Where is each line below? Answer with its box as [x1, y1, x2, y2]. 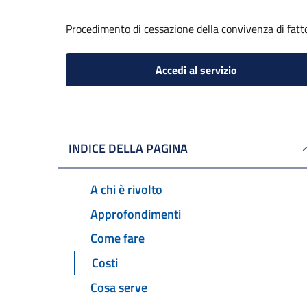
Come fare [90, 229, 145, 248]
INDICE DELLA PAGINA [69, 139, 188, 158]
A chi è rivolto [90, 180, 162, 199]
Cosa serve [90, 278, 147, 297]
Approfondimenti [90, 204, 181, 223]
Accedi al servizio [155, 62, 237, 78]
